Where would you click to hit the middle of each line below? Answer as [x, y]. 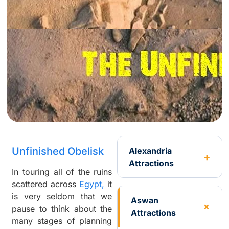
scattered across [46, 184]
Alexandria [151, 151]
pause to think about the [62, 209]
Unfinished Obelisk [58, 152]
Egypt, [92, 184]
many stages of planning [62, 221]
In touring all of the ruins [62, 172]
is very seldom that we [62, 197]
